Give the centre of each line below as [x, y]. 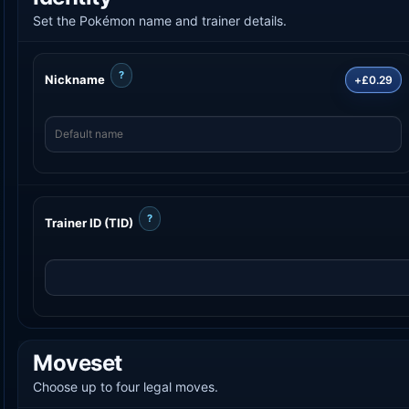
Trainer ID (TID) [89, 222]
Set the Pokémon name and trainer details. [160, 20]
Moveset [78, 362]
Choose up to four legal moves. [126, 386]
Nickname [75, 79]
